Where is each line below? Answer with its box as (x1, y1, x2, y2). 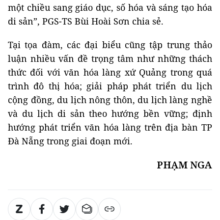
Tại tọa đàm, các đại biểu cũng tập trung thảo (8, 38, 212, 51)
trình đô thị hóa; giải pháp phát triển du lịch (8, 80, 212, 92)
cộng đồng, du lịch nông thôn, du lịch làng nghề (8, 93, 212, 106)
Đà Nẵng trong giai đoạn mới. (8, 135, 133, 147)
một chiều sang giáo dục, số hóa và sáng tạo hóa (8, 1, 212, 13)
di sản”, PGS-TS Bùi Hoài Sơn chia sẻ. (8, 15, 164, 27)
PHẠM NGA (157, 158, 212, 171)
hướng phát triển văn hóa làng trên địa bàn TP (8, 121, 212, 133)
